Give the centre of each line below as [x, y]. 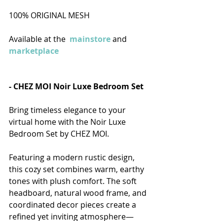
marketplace [34, 51]
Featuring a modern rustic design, [73, 158]
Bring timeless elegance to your [68, 110]
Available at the [38, 39]
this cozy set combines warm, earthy [77, 169]
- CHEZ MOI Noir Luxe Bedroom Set [78, 87]
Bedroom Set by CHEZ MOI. [59, 134]
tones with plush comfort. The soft [74, 181]
